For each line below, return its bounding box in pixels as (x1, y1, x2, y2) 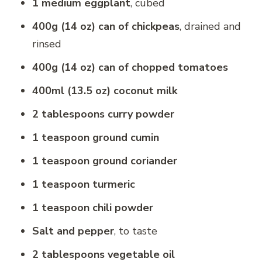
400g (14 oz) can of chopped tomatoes (32, 60, 228, 74)
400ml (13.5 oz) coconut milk (32, 83, 177, 98)
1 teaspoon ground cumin (32, 130, 159, 144)
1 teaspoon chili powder (32, 200, 153, 215)
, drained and (180, 19, 241, 33)
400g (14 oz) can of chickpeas (32, 19, 180, 33)
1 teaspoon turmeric (32, 177, 135, 191)
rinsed (32, 36, 61, 51)
